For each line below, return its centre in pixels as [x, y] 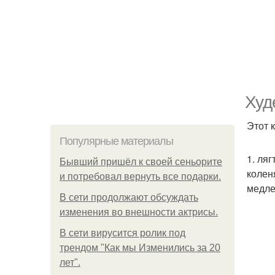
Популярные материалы [116, 141]
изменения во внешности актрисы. [139, 212]
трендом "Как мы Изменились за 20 [140, 248]
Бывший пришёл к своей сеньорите [141, 162]
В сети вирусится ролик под [122, 233]
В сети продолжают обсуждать [129, 197]
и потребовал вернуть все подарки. [140, 176]
